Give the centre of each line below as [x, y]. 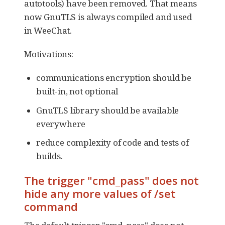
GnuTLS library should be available [108, 110]
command [51, 207]
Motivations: [49, 54]
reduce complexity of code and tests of [113, 143]
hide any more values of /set [100, 194]
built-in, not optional [77, 91]
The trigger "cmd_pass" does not [111, 181]
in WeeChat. [48, 31]
